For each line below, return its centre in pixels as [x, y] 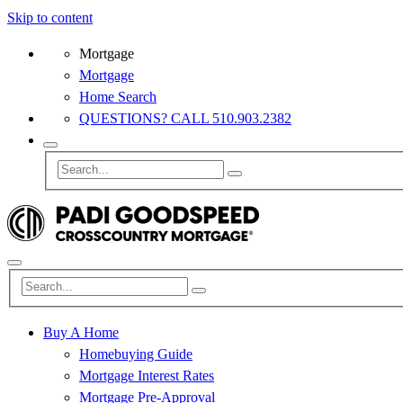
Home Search [118, 97]
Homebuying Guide [136, 354]
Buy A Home [81, 333]
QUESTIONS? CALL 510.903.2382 [185, 118]
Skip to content [50, 18]
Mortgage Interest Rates [147, 376]
